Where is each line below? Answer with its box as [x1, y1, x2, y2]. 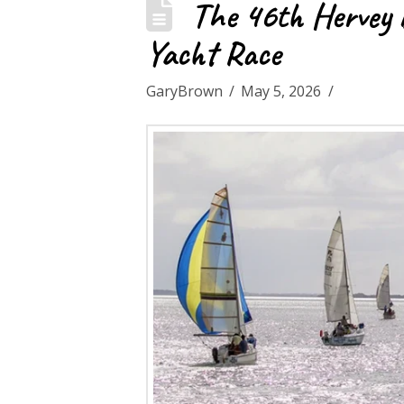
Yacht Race [146, 31, 280, 76]
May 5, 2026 [241, 80, 322, 101]
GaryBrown [146, 80, 223, 101]
